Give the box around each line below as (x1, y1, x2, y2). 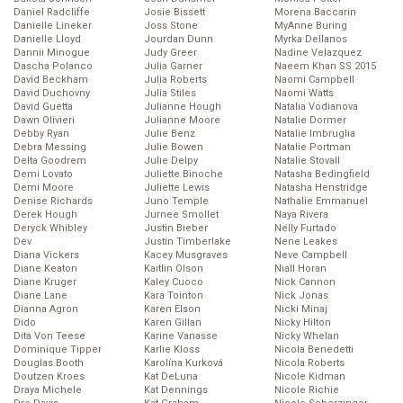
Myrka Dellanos (274, 33, 347, 46)
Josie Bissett (144, 6, 205, 19)
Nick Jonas (274, 290, 328, 302)
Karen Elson (144, 303, 201, 316)
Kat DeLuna (144, 371, 198, 383)
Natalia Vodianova (274, 101, 358, 113)
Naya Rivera (274, 209, 328, 221)
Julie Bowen (144, 141, 203, 154)
